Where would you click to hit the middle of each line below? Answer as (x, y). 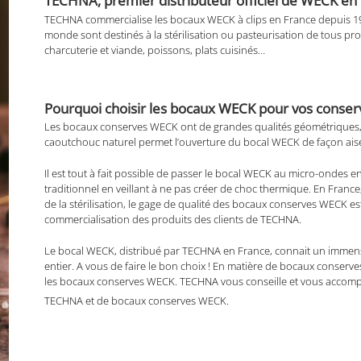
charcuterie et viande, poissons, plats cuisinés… (155, 50)
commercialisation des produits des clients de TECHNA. (173, 220)
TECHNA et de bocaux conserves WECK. (137, 301)
